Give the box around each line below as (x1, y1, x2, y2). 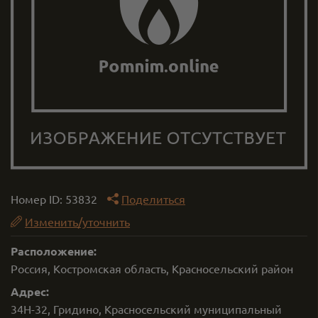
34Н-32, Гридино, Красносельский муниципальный (11, 302, 282, 316)
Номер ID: (11, 192, 65, 206)
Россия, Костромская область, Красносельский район (11, 261, 293, 275)
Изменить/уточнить (25, 214, 130, 229)
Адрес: (11, 284, 49, 299)
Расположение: (11, 243, 97, 258)
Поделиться (121, 192, 185, 206)
